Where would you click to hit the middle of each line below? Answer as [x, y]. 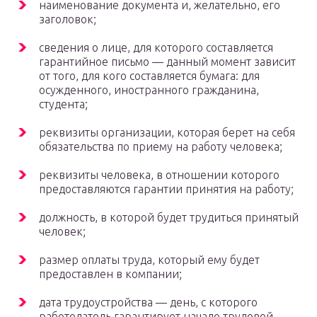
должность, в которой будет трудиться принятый [169, 218]
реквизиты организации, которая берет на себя [167, 133]
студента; [63, 104]
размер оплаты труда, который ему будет [149, 260]
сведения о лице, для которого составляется [156, 48]
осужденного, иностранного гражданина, [149, 90]
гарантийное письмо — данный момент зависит [167, 62]
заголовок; [68, 19]
